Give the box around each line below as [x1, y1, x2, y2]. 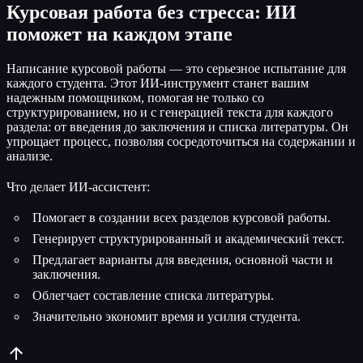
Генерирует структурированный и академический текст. [32, 231, 344, 246]
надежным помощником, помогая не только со [6, 90, 264, 105]
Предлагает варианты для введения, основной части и [32, 252, 333, 267]
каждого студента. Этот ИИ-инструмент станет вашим [6, 75, 309, 90]
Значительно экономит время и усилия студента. [32, 309, 301, 323]
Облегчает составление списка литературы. [32, 288, 274, 302]
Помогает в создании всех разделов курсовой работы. [32, 210, 331, 224]
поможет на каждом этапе [6, 23, 233, 45]
